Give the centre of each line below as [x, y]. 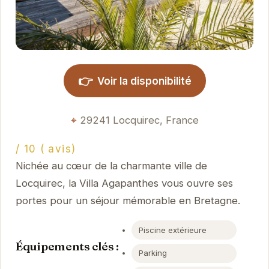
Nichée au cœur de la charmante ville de [111, 165]
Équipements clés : [67, 246]
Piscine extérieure [173, 230]
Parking [153, 253]
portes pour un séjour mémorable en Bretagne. [128, 200]
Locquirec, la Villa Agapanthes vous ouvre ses [124, 183]
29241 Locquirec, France [139, 120]
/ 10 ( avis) [46, 149]
